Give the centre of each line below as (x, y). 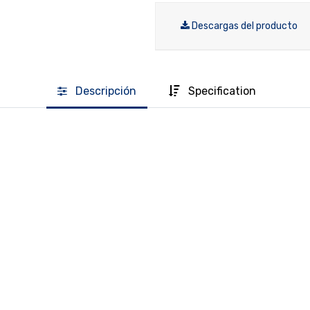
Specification (222, 91)
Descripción (106, 91)
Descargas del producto (245, 26)
